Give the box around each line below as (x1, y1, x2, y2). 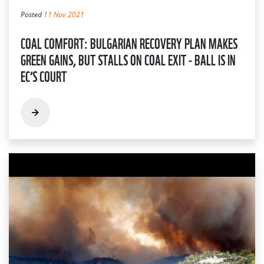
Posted (21, 9, 44, 19)
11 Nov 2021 (44, 9, 84, 19)
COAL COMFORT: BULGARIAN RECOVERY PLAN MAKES (21, 31, 237, 53)
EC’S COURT (21, 64, 67, 86)
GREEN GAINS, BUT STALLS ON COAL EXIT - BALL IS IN (21, 48, 236, 70)
